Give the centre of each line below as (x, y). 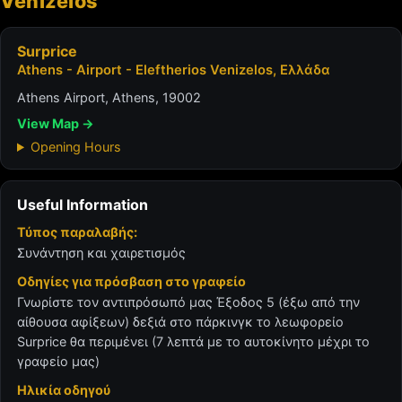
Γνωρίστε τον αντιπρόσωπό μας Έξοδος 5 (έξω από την (188, 302)
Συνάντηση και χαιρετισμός (101, 253)
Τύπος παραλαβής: (77, 232)
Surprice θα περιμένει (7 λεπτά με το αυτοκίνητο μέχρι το (193, 341)
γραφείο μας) (58, 361)
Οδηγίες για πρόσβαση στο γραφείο (131, 281)
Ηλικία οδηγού (64, 390)
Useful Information (83, 205)
